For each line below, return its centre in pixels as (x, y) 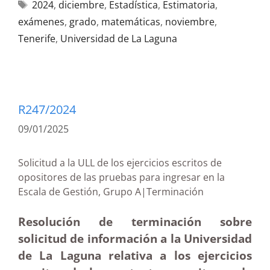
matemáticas (131, 22)
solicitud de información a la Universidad (135, 238)
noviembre (190, 22)
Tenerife (37, 39)
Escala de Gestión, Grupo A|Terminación (131, 192)
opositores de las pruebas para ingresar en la (121, 177)
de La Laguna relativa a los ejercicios (135, 255)
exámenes (41, 22)
